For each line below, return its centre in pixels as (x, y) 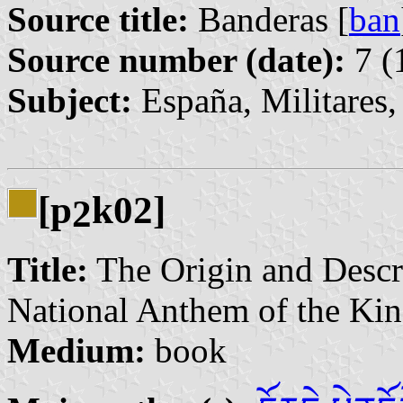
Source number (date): (176, 59)
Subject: (70, 100)
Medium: (76, 351)
